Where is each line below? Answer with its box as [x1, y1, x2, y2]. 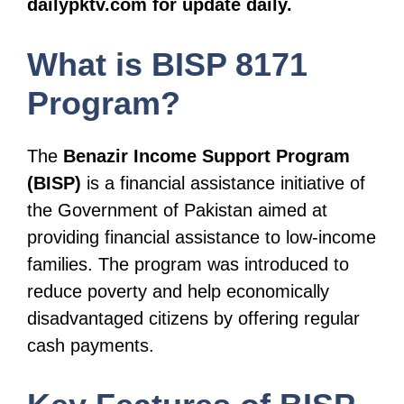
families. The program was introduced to [27, 254, 349, 274]
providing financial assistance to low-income [27, 227, 376, 247]
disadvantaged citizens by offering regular [27, 308, 360, 328]
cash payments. [27, 335, 154, 355]
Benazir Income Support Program [63, 146, 350, 166]
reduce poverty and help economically [27, 281, 329, 301]
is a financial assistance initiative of [81, 173, 365, 193]
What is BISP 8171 [27, 45, 308, 83]
